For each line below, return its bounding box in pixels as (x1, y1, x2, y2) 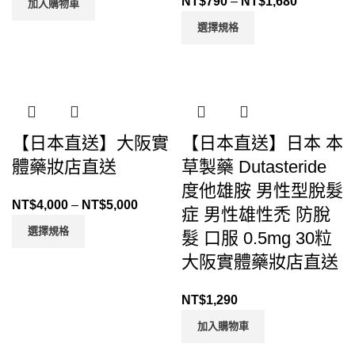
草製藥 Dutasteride (181, 156, 326, 177)
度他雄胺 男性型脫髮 (181, 180, 343, 200)
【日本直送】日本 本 (181, 132, 343, 153)
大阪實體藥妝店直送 (181, 251, 338, 272)
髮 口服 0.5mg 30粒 (181, 227, 332, 248)
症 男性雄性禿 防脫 (181, 204, 330, 224)
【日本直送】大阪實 (12, 132, 169, 153)
